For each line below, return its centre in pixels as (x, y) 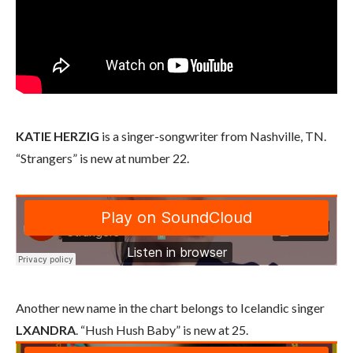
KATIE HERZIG (58, 136)
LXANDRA (46, 330)
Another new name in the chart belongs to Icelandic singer (170, 308)
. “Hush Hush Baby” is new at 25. (162, 330)
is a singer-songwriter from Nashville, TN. (213, 136)
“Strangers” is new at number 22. (102, 158)
